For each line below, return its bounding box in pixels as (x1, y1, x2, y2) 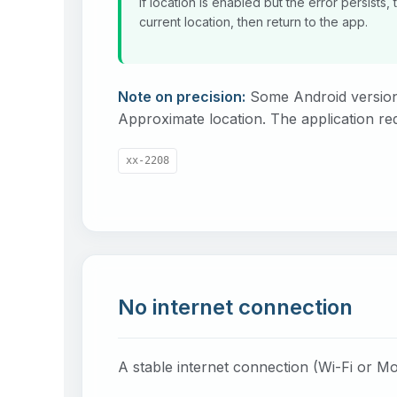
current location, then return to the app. (139, 13, 368, 29)
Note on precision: (118, 88, 245, 106)
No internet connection (118, 293, 353, 320)
